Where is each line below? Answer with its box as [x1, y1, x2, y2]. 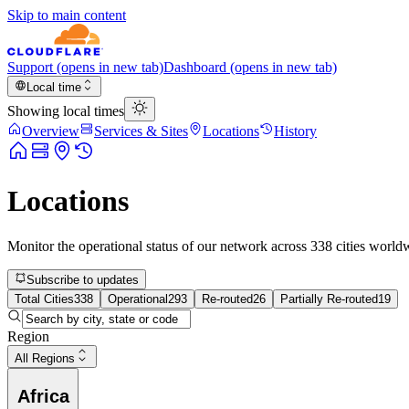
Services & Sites [94, 123, 188, 139]
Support [7, 59, 53, 75]
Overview [22, 123, 79, 139]
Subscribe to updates [26, 273, 140, 288]
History [274, 123, 317, 139]
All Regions [15, 351, 75, 366]
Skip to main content [7, 7, 126, 23]
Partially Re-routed [280, 292, 378, 307]
